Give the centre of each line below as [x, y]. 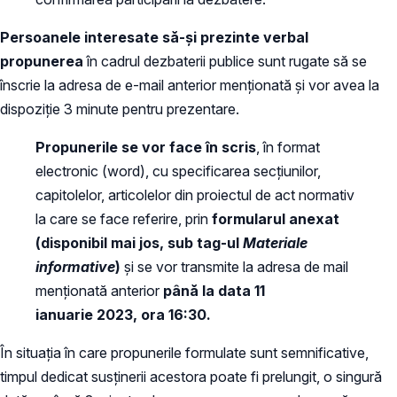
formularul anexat [276, 218]
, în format [288, 147]
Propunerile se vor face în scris [146, 147]
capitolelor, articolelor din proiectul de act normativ [195, 195]
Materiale [275, 242]
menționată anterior [99, 290]
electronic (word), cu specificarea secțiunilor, [178, 171]
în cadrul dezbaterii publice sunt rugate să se [225, 61]
